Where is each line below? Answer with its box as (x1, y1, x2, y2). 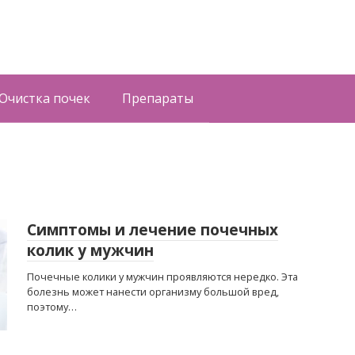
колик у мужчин (27, 240, 154, 261)
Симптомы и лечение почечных (27, 219, 278, 240)
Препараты (122, 90, 193, 107)
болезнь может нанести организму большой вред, (27, 284, 279, 299)
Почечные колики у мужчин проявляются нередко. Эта (27, 269, 298, 284)
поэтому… (27, 300, 77, 314)
